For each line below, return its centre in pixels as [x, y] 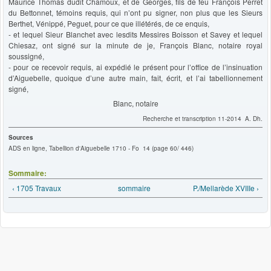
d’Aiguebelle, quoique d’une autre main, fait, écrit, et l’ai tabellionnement [135, 77]
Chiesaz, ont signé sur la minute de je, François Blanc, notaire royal [135, 45]
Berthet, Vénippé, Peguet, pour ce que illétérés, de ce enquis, [109, 23]
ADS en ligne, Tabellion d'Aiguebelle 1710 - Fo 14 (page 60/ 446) [101, 148]
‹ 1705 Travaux [37, 188]
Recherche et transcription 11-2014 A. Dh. [203, 118]
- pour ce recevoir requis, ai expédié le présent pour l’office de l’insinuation [135, 67]
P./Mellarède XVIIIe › [226, 188]
